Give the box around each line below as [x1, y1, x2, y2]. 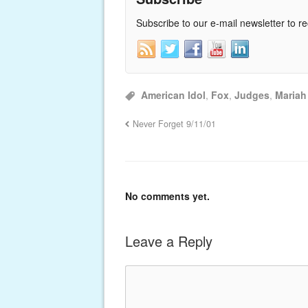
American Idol [140, 87, 206, 102]
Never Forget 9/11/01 [133, 117, 217, 130]
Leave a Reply [125, 230, 212, 251]
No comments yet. [125, 188, 210, 203]
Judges [234, 87, 269, 102]
